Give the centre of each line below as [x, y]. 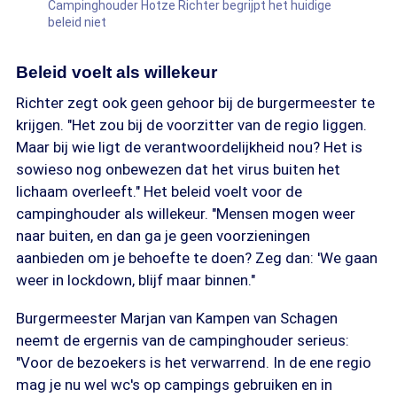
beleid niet [77, 22]
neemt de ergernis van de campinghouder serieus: [183, 340]
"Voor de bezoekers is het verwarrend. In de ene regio [194, 362]
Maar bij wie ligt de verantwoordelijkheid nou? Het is [189, 147]
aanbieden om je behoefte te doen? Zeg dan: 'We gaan [197, 258]
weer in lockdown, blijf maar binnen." [136, 280]
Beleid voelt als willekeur [117, 72]
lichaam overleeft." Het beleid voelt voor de [159, 191]
